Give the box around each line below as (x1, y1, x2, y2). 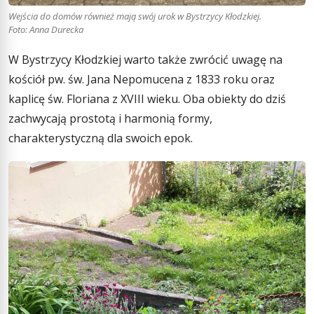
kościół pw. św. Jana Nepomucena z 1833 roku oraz (8, 71, 275, 88)
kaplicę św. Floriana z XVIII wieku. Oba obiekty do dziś (8, 91, 286, 107)
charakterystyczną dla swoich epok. (8, 130, 193, 146)
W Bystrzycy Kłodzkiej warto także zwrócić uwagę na (8, 52, 282, 68)
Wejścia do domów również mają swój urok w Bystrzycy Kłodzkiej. (8, 9, 261, 22)
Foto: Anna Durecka (8, 22, 83, 36)
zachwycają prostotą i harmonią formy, (8, 111, 212, 127)
